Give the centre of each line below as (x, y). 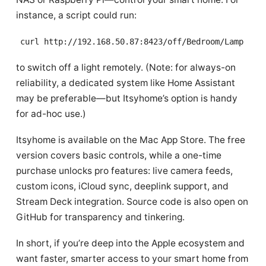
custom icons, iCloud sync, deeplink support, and (122, 186)
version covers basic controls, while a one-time (119, 155)
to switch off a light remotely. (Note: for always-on (126, 67)
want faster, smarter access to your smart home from (132, 259)
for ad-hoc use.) (51, 114)
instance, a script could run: (76, 15)
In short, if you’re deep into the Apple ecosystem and (130, 243)
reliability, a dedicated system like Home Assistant (126, 83)
